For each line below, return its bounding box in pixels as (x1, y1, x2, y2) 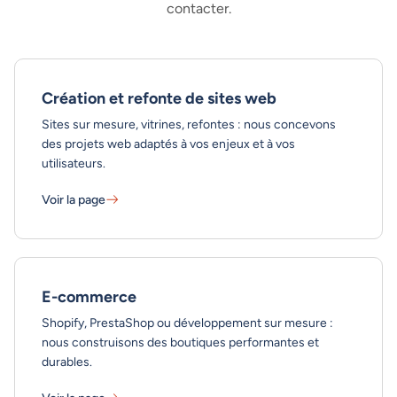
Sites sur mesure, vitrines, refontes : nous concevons (42, 116, 336, 131)
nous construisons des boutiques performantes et (42, 334, 319, 349)
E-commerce (42, 286, 136, 306)
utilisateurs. (42, 155, 105, 170)
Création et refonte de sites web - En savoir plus (41, 212, 345, 230)
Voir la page (42, 191, 105, 206)
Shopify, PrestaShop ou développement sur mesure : (42, 315, 333, 330)
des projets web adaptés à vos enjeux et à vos (42, 136, 295, 151)
